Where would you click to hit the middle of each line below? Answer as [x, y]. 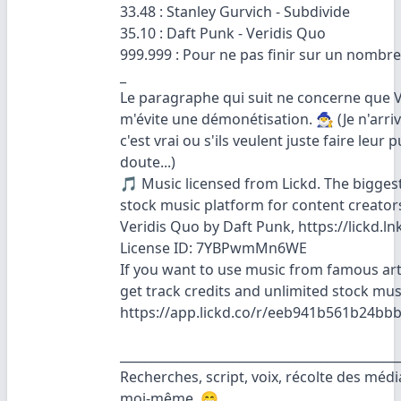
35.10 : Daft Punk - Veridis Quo [223, 33]
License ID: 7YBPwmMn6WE [213, 248]
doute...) [148, 162]
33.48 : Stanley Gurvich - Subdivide [235, 12]
